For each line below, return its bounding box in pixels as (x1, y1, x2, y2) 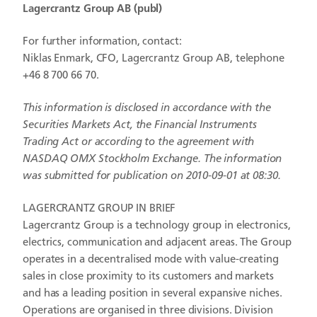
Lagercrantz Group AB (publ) (23, 4, 163, 15)
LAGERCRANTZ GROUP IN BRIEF (23, 204, 176, 214)
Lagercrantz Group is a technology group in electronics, (23, 221, 291, 231)
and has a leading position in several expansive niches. (23, 289, 282, 299)
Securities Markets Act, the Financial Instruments (23, 120, 258, 131)
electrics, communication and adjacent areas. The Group (23, 238, 292, 248)
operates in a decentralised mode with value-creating (23, 255, 279, 265)
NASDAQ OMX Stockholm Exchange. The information (23, 154, 282, 165)
